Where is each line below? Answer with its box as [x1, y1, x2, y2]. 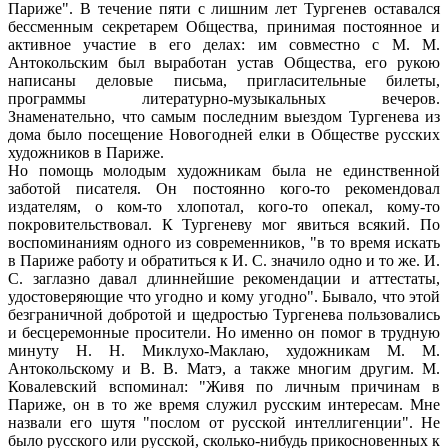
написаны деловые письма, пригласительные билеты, [8, 71, 440, 89]
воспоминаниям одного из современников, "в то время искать [8, 233, 440, 251]
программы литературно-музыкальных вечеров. [8, 89, 440, 107]
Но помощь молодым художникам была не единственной [8, 161, 440, 179]
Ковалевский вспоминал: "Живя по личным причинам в [8, 377, 440, 395]
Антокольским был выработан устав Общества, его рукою [8, 53, 440, 71]
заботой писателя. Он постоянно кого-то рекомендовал [8, 179, 440, 197]
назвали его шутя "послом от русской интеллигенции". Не [8, 413, 440, 431]
